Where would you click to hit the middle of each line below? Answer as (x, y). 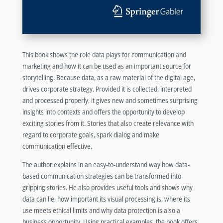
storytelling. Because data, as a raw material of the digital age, (109, 78)
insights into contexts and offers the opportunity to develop (103, 112)
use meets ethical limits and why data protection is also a (101, 211)
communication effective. (57, 146)
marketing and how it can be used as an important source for (107, 66)
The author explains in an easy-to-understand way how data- (106, 165)
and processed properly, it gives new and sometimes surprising (110, 101)
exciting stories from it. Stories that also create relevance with (108, 123)
